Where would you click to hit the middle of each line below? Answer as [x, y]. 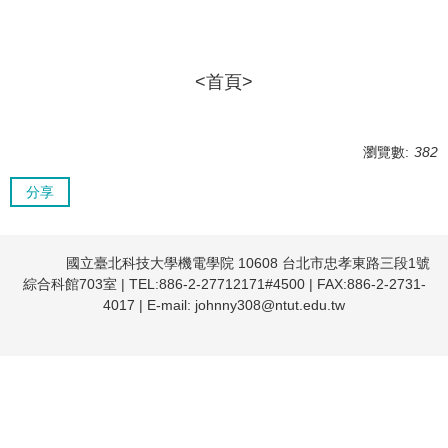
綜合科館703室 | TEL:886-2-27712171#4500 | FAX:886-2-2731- [224, 284]
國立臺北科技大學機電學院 [150, 263]
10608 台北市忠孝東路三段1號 [332, 263]
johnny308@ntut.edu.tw [270, 305]
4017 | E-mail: [149, 305]
